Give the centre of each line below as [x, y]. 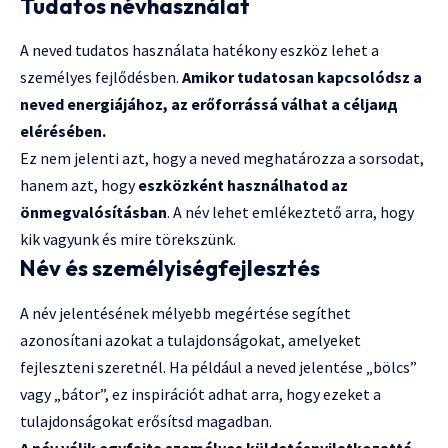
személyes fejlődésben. [101, 77]
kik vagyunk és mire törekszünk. [128, 239]
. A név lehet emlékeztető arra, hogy [290, 212]
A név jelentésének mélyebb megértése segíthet [185, 312]
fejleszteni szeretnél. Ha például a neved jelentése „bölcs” [218, 366]
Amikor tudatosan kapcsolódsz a [302, 77]
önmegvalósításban [93, 212]
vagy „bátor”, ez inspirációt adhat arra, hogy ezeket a [200, 393]
